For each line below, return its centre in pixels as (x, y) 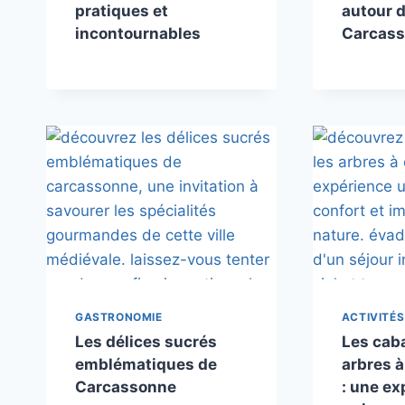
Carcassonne (126, 386)
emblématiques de (146, 364)
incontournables (138, 33)
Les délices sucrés (146, 341)
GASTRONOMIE (119, 316)
